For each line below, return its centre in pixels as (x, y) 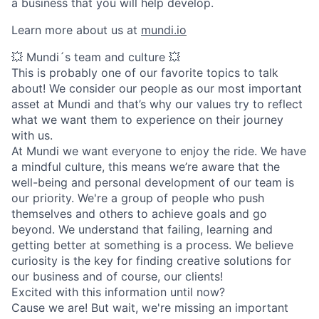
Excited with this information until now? (118, 292)
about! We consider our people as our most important (157, 88)
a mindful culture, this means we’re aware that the (146, 166)
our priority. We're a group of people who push (138, 198)
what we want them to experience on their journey (147, 119)
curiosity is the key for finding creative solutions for (151, 260)
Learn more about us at (76, 30)
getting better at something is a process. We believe (152, 245)
